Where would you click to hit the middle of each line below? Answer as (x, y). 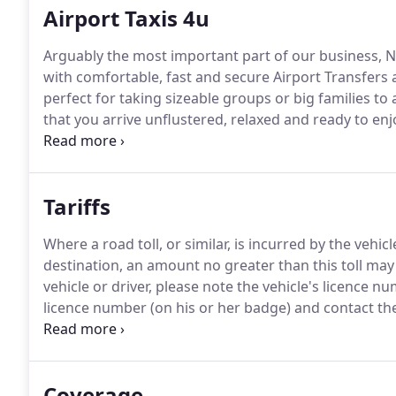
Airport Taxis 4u (126, 18)
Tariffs (77, 206)
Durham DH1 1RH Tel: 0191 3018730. (165, 329)
